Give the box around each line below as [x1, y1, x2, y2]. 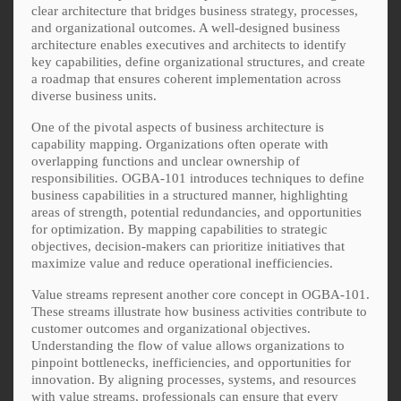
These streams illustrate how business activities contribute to [31, 303, 367, 319]
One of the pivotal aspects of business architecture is [31, 119, 324, 134]
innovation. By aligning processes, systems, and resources [31, 371, 356, 387]
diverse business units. [31, 88, 157, 103]
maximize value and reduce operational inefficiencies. [31, 255, 333, 270]
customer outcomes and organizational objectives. [31, 320, 311, 336]
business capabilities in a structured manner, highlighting [31, 187, 348, 202]
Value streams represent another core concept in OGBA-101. [31, 286, 370, 302]
